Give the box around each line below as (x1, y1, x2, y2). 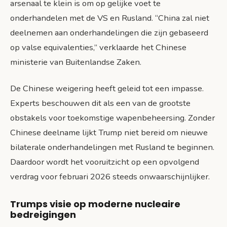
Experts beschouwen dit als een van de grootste (10, 97, 191, 109)
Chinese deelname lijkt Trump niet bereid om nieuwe (10, 127, 208, 139)
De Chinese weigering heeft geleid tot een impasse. (10, 83, 204, 95)
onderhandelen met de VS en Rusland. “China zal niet (10, 12, 209, 24)
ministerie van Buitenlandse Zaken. (10, 56, 141, 68)
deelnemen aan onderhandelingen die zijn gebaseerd (10, 27, 208, 39)
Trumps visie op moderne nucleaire (10, 198, 180, 211)
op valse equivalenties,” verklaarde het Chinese (10, 42, 186, 54)
